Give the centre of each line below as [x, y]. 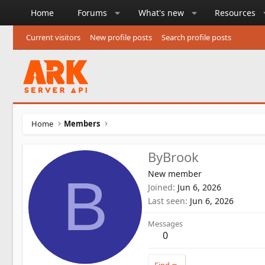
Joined [160, 188]
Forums [92, 13]
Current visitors [53, 37]
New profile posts [121, 37]
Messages [165, 224]
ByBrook [173, 157]
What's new [161, 13]
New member [175, 174]
